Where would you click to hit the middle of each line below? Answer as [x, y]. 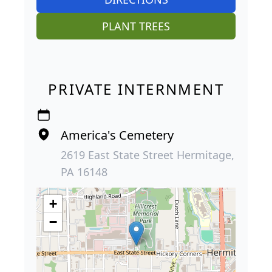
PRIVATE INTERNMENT [136, 89]
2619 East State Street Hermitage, [148, 155]
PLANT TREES [136, 26]
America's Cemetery [117, 135]
